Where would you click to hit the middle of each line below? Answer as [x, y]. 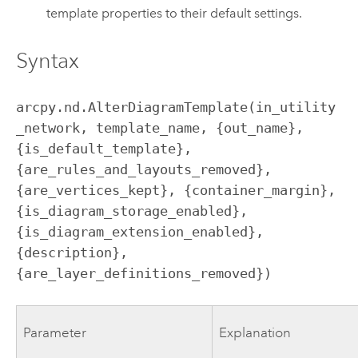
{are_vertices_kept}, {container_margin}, [175, 191]
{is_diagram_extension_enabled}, [139, 232]
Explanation [255, 332]
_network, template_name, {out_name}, [159, 128]
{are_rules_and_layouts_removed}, [143, 170]
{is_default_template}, [103, 149]
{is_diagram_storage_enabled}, [131, 211]
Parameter [55, 332]
